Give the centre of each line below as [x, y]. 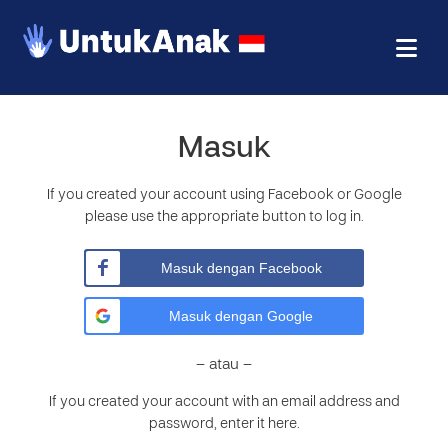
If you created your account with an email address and [224, 402]
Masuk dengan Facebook [241, 268]
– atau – [224, 365]
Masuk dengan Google [241, 316]
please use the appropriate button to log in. [224, 217]
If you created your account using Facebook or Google [224, 195]
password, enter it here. [224, 424]
